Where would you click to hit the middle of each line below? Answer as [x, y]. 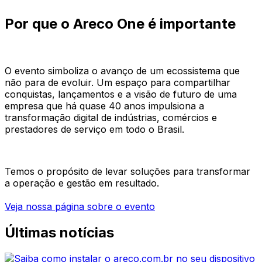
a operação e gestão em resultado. [82, 183]
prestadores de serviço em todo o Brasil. [94, 130]
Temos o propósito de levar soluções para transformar [127, 172]
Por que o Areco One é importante [120, 24]
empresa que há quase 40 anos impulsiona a [104, 106]
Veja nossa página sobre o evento [80, 207]
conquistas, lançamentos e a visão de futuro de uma [121, 94]
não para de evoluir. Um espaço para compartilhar [118, 83]
